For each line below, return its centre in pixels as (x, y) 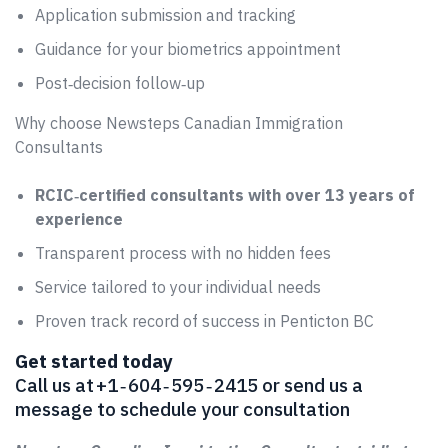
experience (79, 219)
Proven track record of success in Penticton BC (204, 321)
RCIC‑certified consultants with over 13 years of (225, 195)
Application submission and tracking (165, 15)
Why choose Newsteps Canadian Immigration (179, 123)
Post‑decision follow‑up (120, 83)
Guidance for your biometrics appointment (188, 49)
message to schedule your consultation (182, 409)
